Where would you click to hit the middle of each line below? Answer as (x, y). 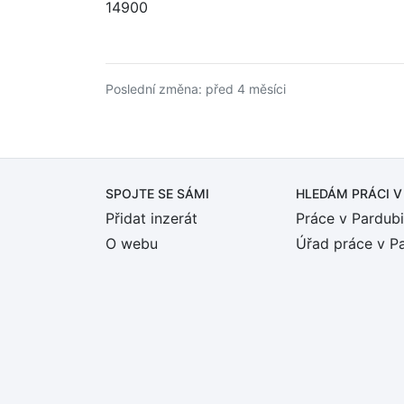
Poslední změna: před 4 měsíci (196, 89)
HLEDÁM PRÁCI (344, 193)
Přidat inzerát (151, 218)
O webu (132, 243)
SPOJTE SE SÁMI (157, 193)
